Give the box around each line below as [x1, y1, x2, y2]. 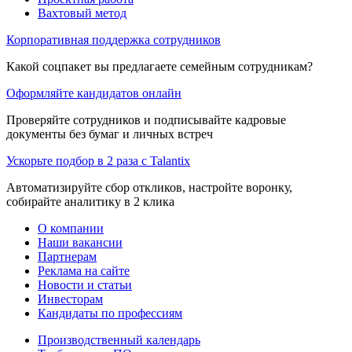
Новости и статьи [38, 277, 132, 291]
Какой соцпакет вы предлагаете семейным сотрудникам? [6, 59, 313, 73]
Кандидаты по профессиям [38, 306, 182, 320]
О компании [38, 221, 104, 235]
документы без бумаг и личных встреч [6, 126, 213, 141]
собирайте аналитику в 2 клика [6, 194, 174, 208]
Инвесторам [38, 291, 103, 306]
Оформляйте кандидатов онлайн [6, 86, 181, 100]
